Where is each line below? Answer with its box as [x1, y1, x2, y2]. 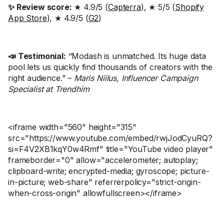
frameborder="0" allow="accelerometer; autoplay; [8, 155, 198, 165]
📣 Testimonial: [8, 51, 66, 61]
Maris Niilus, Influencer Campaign [73, 73, 198, 83]
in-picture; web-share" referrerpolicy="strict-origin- [8, 177, 201, 187]
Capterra [108, 2, 141, 12]
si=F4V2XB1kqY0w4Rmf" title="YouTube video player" [8, 144, 213, 154]
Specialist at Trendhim [8, 84, 89, 94]
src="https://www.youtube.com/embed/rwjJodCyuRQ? [8, 133, 212, 143]
